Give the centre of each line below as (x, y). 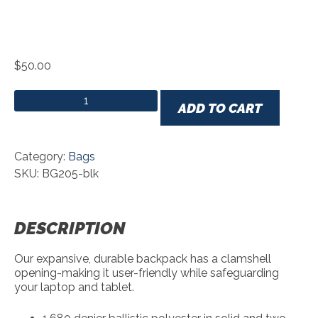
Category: (41, 157)
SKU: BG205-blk (56, 174)
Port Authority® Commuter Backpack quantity (127, 98)
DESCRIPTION (70, 228)
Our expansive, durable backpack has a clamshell (143, 258)
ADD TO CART (220, 108)
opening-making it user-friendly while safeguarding (147, 273)
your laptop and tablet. (74, 287)
